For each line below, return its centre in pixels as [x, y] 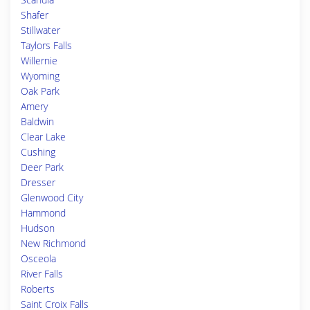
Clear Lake [43, 137]
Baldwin [37, 121]
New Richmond [53, 243]
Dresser [38, 182]
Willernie [39, 61]
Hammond [43, 213]
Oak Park [40, 91]
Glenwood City [52, 198]
